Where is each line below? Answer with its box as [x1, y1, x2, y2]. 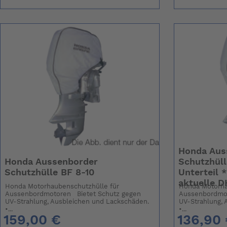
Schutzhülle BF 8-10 [4, 168, 94, 178]
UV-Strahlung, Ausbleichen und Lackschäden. [5, 199, 149, 206]
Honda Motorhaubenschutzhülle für [5, 183, 120, 191]
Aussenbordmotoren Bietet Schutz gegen [5, 191, 141, 198]
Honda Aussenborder [4, 158, 98, 167]
